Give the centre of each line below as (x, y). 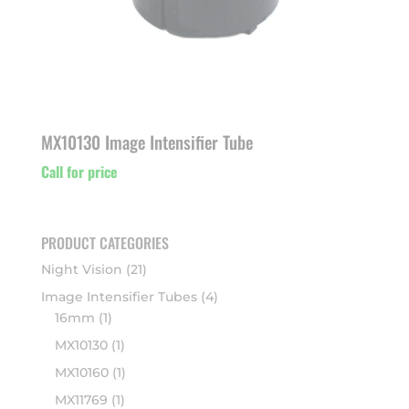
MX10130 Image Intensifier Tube (147, 141)
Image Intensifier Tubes (119, 296)
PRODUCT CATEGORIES (105, 242)
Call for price (79, 172)
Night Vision (81, 269)
